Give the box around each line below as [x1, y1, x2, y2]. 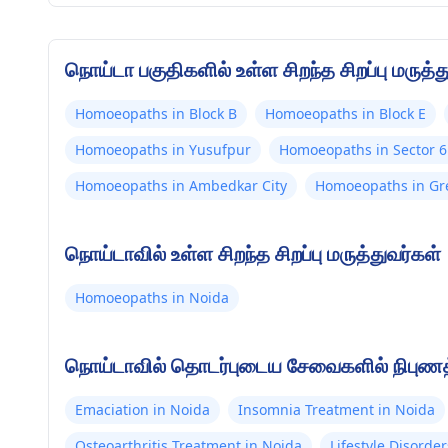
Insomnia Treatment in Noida [238, 400, 435, 419]
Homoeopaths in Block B [75, 104, 237, 123]
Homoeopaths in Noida [75, 288, 229, 307]
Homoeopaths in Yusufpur [75, 140, 251, 159]
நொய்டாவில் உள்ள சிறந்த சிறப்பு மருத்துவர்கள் [65, 240, 441, 267]
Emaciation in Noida [75, 400, 210, 419]
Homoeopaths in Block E [265, 104, 426, 123]
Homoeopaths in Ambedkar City [75, 176, 287, 195]
